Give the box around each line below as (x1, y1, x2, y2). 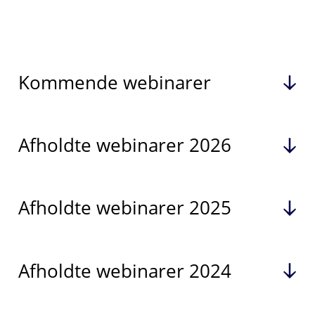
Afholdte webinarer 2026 (18, 133, 231, 158)
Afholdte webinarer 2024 (18, 258, 231, 283)
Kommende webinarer (18, 70, 211, 96)
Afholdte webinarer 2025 (18, 195, 231, 221)
